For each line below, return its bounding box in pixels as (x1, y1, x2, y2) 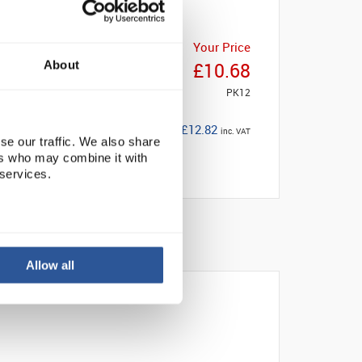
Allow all (26, 258, 75, 272)
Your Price (193, 39, 250, 55)
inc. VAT (221, 126, 250, 137)
